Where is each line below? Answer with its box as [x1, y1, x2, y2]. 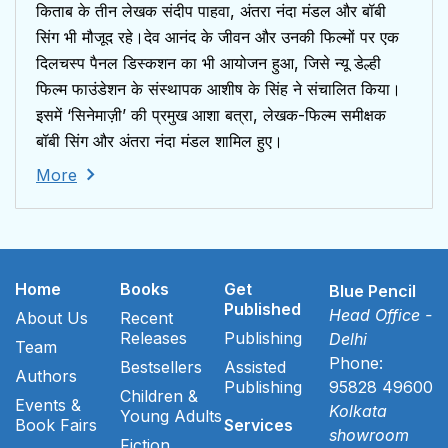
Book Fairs [15, 415, 97, 436]
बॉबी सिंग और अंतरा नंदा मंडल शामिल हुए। [36, 131, 283, 152]
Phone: [328, 353, 383, 374]
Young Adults [119, 406, 222, 427]
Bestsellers [119, 357, 202, 378]
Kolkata [328, 401, 387, 422]
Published [224, 299, 301, 320]
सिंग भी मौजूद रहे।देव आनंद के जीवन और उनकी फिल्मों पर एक [36, 27, 399, 48]
